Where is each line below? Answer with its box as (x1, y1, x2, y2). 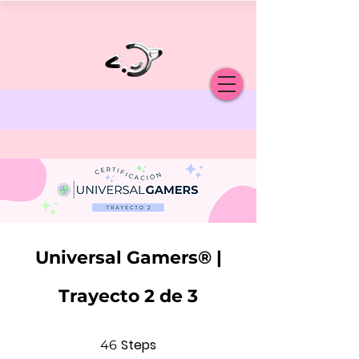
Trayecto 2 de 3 (58, 285, 198, 307)
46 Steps (156, 335, 190, 344)
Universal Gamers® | (34, 247, 222, 268)
